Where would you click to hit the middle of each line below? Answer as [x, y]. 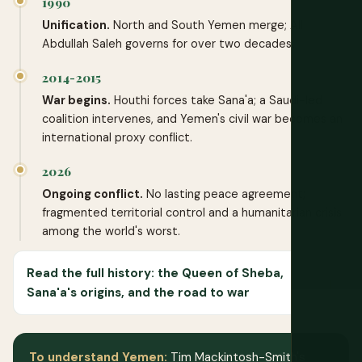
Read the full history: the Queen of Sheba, [155, 273]
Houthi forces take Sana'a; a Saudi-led [217, 100]
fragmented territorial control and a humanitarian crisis [192, 212]
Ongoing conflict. [93, 194]
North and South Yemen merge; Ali [206, 25]
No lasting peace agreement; [224, 194]
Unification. [76, 25]
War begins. [76, 100]
